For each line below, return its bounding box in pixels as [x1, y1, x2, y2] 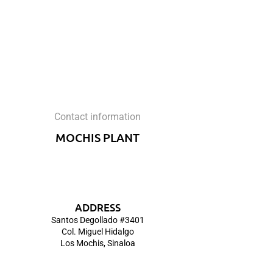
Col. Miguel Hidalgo [61, 227, 134, 236]
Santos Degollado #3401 [51, 215, 144, 225]
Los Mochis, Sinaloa [60, 238, 135, 248]
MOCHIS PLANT [55, 130, 140, 145]
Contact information [54, 111, 141, 122]
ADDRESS [74, 200, 121, 214]
